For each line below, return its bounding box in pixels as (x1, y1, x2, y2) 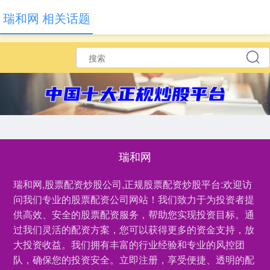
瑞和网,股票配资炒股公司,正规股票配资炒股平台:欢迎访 (13, 177, 253, 191)
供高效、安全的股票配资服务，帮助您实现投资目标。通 (13, 207, 255, 221)
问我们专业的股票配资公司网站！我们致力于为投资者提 (13, 192, 255, 206)
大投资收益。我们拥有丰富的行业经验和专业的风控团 (13, 237, 245, 251)
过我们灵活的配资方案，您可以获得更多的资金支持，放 (13, 222, 255, 236)
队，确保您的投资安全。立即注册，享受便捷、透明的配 (13, 253, 255, 266)
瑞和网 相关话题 (3, 9, 90, 27)
